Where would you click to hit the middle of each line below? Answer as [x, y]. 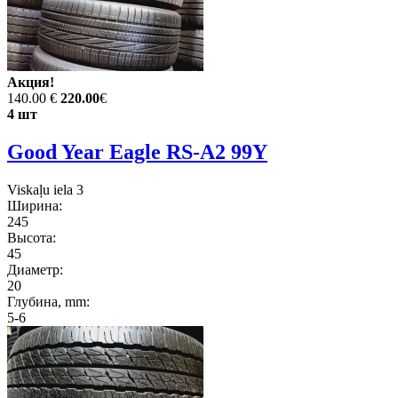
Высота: [32, 238]
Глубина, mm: [48, 302]
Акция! [31, 83]
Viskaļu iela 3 [45, 190]
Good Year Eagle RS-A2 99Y [137, 152]
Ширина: [35, 206]
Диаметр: [35, 270]
